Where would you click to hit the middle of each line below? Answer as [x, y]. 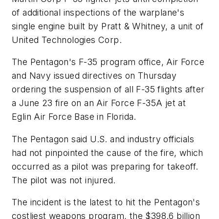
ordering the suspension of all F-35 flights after [108, 89]
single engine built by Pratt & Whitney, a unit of [108, 26]
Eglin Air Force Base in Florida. [74, 117]
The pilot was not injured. [64, 180]
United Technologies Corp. [67, 40]
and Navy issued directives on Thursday [94, 76]
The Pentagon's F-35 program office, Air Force [108, 62]
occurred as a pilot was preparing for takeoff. [105, 166]
